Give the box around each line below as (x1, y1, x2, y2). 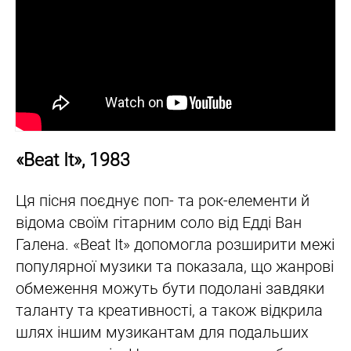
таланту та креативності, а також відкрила (16, 300, 323, 320)
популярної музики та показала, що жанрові (16, 256, 334, 276)
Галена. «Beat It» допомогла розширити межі (16, 234, 335, 254)
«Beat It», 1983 (16, 149, 130, 172)
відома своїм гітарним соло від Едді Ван (16, 212, 302, 232)
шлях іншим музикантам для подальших (16, 322, 309, 342)
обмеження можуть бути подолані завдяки (16, 278, 324, 298)
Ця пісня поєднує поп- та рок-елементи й (16, 190, 309, 210)
